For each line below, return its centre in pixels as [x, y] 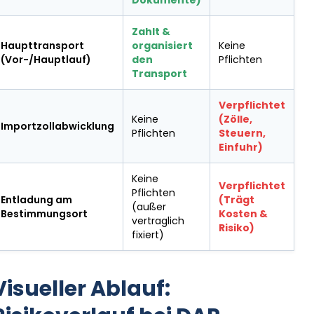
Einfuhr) [241, 147]
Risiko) [237, 228]
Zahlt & [151, 32]
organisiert [162, 46]
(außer [149, 207]
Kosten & [243, 214]
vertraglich [158, 221]
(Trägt [237, 200]
